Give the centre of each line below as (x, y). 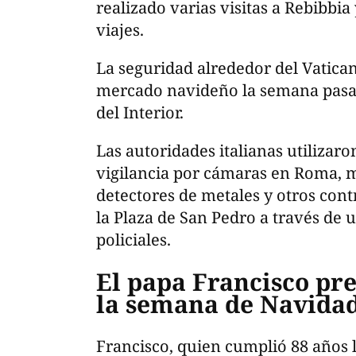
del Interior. (140, 113)
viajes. (120, 30)
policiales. (133, 240)
